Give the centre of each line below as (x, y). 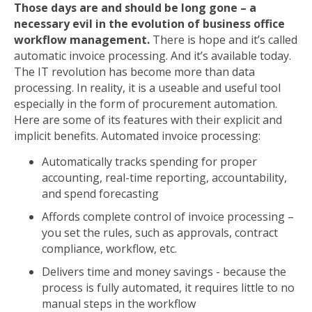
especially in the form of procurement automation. (146, 104)
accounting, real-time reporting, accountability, (164, 178)
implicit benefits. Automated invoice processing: (137, 136)
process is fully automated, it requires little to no (168, 288)
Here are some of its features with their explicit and (148, 120)
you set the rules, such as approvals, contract (160, 233)
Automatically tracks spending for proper (149, 162)
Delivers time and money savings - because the (164, 272)
